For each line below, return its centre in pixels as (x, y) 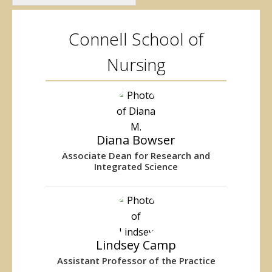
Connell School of (136, 39)
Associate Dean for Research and (136, 155)
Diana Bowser (136, 140)
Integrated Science (136, 166)
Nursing (136, 64)
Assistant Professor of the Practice (136, 260)
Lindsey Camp (136, 245)
